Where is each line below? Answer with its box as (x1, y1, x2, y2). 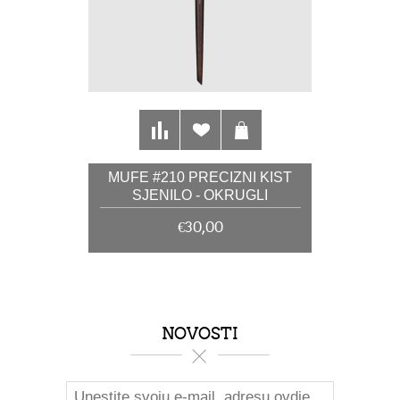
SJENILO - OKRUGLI (132, 187, 268, 203)
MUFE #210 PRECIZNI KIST (108, 169, 292, 185)
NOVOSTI (162, 323, 238, 344)
